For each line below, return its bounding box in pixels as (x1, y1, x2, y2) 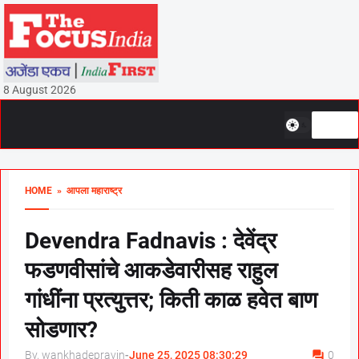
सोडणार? (25, 317, 98, 343)
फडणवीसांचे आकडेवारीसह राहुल (25, 257, 277, 284)
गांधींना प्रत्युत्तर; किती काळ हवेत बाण (25, 287, 317, 313)
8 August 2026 (2, 83, 76, 96)
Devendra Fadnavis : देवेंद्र (25, 228, 276, 254)
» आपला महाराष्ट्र (52, 185, 122, 196)
